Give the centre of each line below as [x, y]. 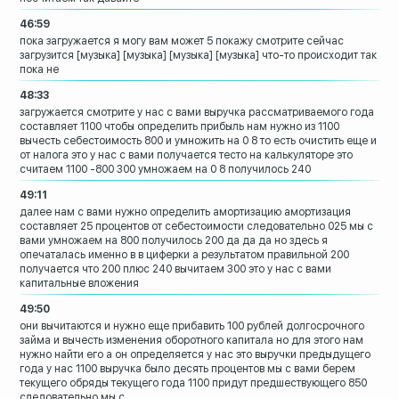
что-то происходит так [320, 56]
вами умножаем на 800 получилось [111, 241]
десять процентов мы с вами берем [265, 369]
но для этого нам [320, 341]
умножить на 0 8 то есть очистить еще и [276, 141]
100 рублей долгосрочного [296, 326]
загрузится [47, 56]
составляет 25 [57, 227]
